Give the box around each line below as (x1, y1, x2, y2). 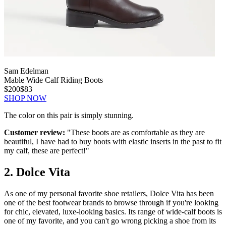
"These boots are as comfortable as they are (65, 128, 205, 137)
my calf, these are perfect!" (4, 146, 89, 155)
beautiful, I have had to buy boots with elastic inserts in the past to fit (4, 137, 221, 146)
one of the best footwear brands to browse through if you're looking (4, 198, 218, 207)
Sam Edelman (4, 67, 48, 76)
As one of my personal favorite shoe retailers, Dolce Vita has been (4, 189, 214, 198)
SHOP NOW (4, 94, 46, 103)
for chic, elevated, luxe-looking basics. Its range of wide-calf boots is (4, 207, 222, 216)
